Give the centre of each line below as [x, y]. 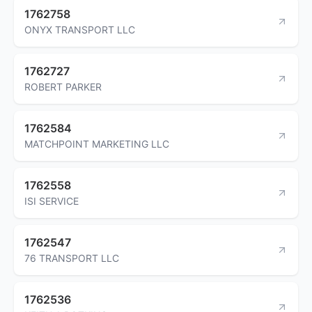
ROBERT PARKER [63, 86]
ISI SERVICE [52, 201]
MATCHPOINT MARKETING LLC [97, 143]
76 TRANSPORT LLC [72, 258]
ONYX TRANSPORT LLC [80, 29]
